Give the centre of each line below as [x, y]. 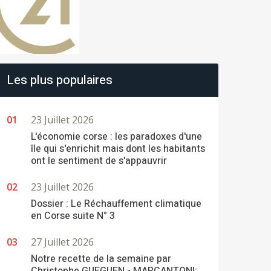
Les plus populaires [60, 80]
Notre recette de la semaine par [101, 259]
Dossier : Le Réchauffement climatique [116, 204]
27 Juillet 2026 [62, 242]
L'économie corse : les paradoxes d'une [116, 137]
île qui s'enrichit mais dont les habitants [118, 149]
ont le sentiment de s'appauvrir [99, 161]
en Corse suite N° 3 [73, 216]
